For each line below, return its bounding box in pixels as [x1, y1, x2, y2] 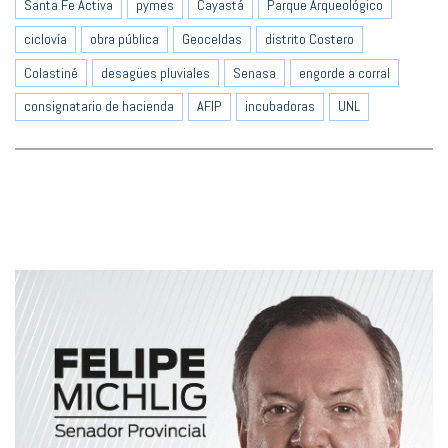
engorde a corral [299, 63, 390, 82]
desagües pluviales [101, 63, 210, 82]
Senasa [233, 63, 276, 82]
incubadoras [245, 97, 315, 116]
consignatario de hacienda [24, 97, 174, 116]
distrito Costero [265, 29, 354, 48]
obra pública [90, 29, 159, 48]
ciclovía [24, 29, 67, 48]
